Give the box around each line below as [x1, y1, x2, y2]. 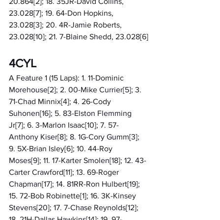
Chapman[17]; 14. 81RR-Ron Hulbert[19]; [9, 179, 142, 188]
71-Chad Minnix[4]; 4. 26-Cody [9, 97, 113, 106]
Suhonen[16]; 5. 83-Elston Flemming [9, 109, 134, 117]
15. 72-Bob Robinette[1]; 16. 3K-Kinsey [9, 191, 138, 200]
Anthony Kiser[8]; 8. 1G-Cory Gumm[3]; [9, 132, 141, 141]
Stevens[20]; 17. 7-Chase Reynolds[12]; [9, 203, 140, 212]
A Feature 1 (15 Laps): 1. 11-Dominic [9, 73, 126, 82]
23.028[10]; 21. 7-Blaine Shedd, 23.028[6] [9, 32, 148, 41]
